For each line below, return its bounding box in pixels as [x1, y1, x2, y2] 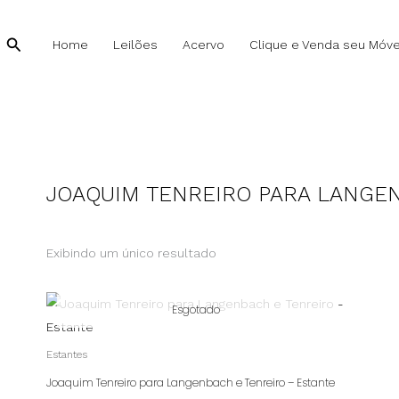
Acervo [183, 37, 224, 52]
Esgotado [171, 302, 220, 318]
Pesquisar [4, 32, 77, 52]
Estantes [46, 347, 87, 361]
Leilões [113, 37, 158, 52]
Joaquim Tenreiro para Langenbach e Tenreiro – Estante [46, 374, 335, 390]
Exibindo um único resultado [46, 245, 216, 260]
